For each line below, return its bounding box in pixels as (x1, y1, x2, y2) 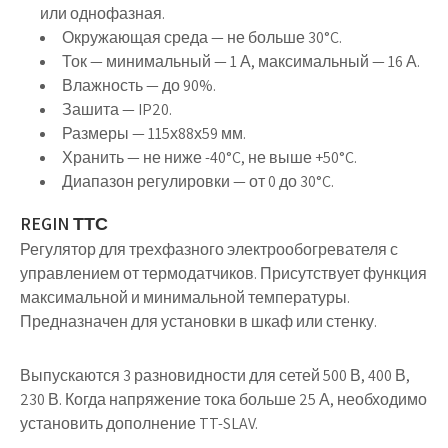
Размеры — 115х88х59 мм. (62, 123, 246, 144)
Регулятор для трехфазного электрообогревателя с (20, 239, 398, 260)
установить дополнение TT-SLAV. (20, 413, 258, 434)
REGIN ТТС (20, 212, 108, 235)
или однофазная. (40, 3, 165, 24)
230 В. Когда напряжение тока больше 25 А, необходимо (20, 389, 427, 410)
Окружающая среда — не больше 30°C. (62, 27, 342, 48)
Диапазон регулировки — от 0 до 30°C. (62, 171, 334, 192)
